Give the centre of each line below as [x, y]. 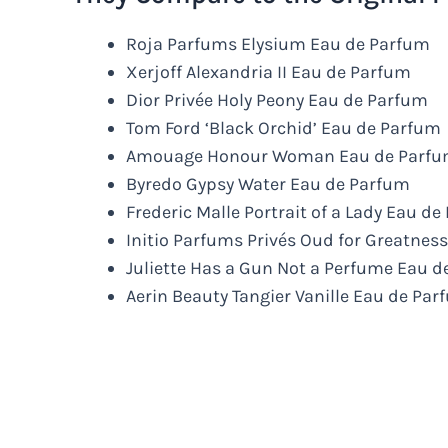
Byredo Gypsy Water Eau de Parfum [268, 183]
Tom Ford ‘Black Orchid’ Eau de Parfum [283, 127]
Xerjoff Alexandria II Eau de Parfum [268, 71]
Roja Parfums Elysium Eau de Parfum [278, 43]
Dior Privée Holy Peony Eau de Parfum [277, 99]
